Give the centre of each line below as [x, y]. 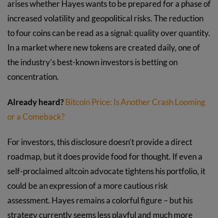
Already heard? [36, 102]
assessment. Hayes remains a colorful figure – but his [100, 200]
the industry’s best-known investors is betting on [92, 62]
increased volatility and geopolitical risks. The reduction [105, 18]
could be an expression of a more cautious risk [88, 185]
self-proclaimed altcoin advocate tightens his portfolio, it [106, 171]
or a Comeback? [36, 117]
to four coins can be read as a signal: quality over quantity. [109, 33]
